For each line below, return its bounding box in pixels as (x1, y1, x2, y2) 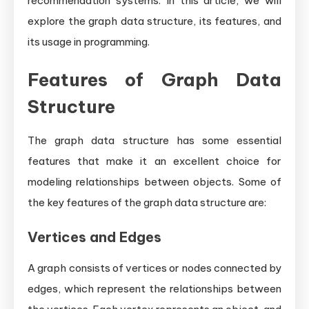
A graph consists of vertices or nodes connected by (28, 261, 281, 275)
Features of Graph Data (28, 68, 281, 91)
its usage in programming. (28, 34, 150, 48)
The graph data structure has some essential (28, 133, 281, 147)
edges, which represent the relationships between (28, 281, 281, 295)
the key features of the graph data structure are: (28, 195, 266, 209)
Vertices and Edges (28, 228, 161, 246)
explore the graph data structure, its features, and (28, 14, 281, 28)
